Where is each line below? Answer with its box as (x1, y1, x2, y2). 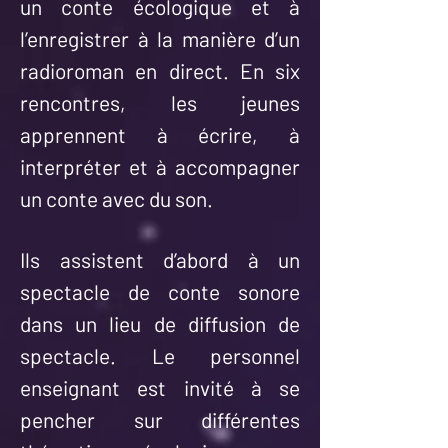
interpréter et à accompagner (20, 154, 300, 179)
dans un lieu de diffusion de (20, 311, 300, 336)
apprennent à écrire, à (20, 122, 300, 147)
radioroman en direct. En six (20, 58, 300, 83)
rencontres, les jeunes (20, 90, 300, 115)
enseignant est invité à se (20, 375, 300, 400)
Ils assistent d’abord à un (20, 247, 300, 272)
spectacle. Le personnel (20, 343, 300, 368)
